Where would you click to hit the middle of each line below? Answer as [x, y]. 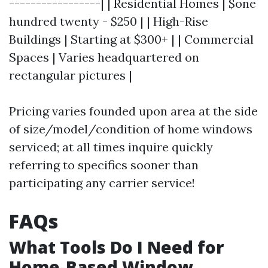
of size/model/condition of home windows [131, 129]
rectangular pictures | [71, 75]
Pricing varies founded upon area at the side [133, 111]
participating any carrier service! [102, 183]
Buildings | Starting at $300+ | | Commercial [131, 39]
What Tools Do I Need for [116, 247]
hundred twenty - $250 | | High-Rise [109, 21]
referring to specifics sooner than [104, 165]
